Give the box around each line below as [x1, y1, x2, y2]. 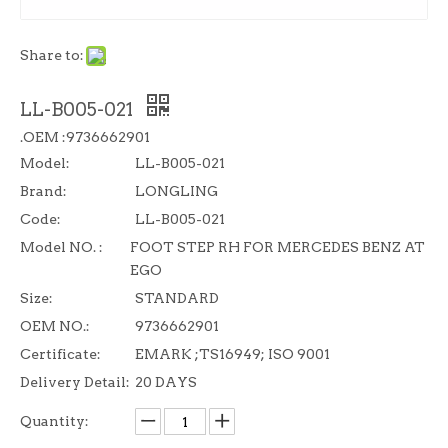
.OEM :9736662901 [20, 129, 150, 145]
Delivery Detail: [20, 374, 130, 390]
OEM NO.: [20, 318, 90, 334]
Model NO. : [20, 239, 103, 255]
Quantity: [20, 413, 89, 429]
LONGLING [135, 183, 218, 199]
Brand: [20, 183, 67, 199]
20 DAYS [135, 374, 197, 390]
